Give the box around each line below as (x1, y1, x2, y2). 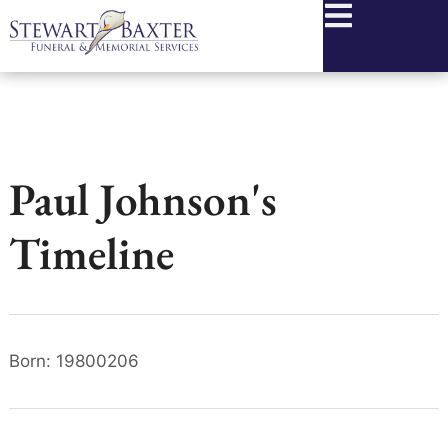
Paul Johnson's (8, 170, 277, 228)
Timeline (8, 224, 174, 282)
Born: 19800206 (8, 351, 139, 371)
